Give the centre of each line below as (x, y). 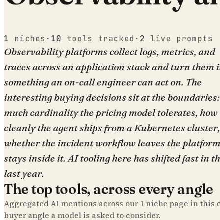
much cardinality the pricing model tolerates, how (111, 112)
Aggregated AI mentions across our (72, 203)
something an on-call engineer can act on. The (103, 82)
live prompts (181, 38)
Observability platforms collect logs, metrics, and (110, 51)
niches (30, 38)
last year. (24, 173)
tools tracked (101, 38)
